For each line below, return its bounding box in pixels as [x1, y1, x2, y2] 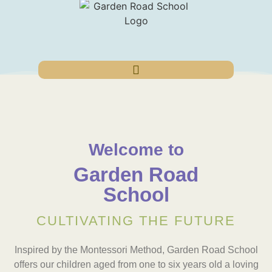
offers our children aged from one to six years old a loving [13, 259, 259, 270]
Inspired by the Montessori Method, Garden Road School [14, 245, 258, 255]
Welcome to [88, 140, 184, 159]
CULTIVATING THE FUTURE [36, 213, 236, 228]
